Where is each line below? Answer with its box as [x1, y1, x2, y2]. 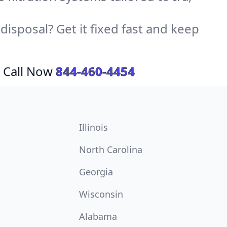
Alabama [79, 210, 117, 222]
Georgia [79, 166, 113, 178]
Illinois [79, 121, 108, 133]
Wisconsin [79, 188, 123, 200]
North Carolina [79, 143, 142, 156]
